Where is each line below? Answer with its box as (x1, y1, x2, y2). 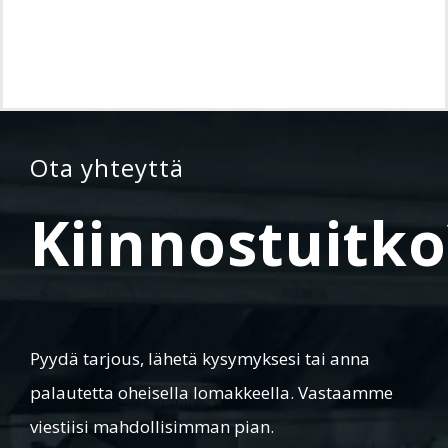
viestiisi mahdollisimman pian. (30, 415, 274, 439)
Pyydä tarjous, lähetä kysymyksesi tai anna (30, 347, 370, 371)
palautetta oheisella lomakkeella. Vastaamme (30, 381, 393, 405)
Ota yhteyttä (30, 151, 184, 185)
